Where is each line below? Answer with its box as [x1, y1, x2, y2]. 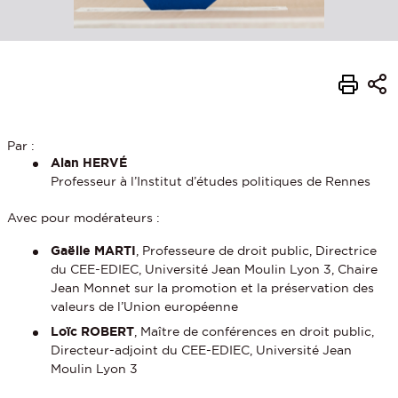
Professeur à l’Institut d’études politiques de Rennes [51, 173, 371, 188]
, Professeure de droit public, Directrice [136, 243, 378, 258]
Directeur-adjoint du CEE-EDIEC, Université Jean [51, 342, 353, 357]
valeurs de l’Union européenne [51, 298, 239, 314]
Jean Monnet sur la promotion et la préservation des [51, 280, 375, 295]
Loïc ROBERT [51, 323, 135, 338]
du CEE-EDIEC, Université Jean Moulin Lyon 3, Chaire [51, 261, 378, 276]
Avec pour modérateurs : [7, 210, 161, 225]
